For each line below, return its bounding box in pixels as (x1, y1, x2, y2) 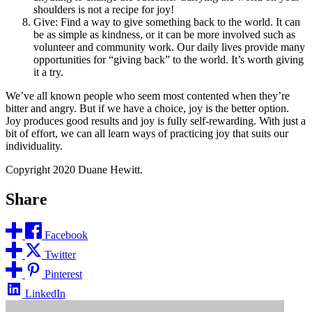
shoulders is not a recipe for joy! (33, 3, 174, 15)
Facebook (45, 229, 88, 242)
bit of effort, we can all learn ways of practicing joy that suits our (6, 127, 288, 139)
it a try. (33, 65, 63, 78)
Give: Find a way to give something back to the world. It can (33, 15, 300, 28)
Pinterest (45, 268, 82, 281)
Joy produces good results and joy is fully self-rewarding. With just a (6, 114, 306, 127)
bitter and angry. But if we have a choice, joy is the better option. (6, 102, 289, 114)
